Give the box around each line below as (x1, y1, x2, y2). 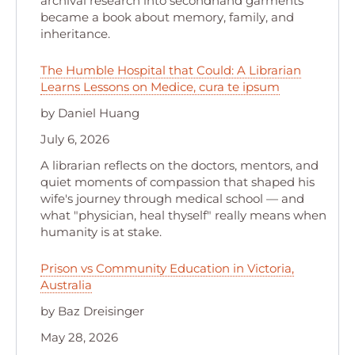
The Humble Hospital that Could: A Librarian (40, 63, 301, 78)
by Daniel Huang (40, 105, 139, 120)
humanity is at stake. (40, 224, 162, 239)
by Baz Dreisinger (40, 303, 144, 319)
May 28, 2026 (40, 330, 118, 345)
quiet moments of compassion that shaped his (40, 174, 315, 189)
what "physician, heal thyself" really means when (40, 208, 326, 223)
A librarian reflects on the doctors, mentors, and (40, 158, 319, 173)
